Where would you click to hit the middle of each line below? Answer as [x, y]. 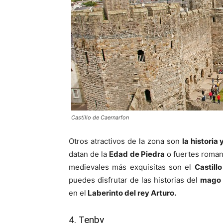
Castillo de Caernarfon [100, 117]
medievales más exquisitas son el [132, 167]
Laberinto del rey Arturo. [131, 193]
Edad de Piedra [137, 154]
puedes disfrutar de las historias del [134, 180]
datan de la [89, 154]
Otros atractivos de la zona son [125, 141]
